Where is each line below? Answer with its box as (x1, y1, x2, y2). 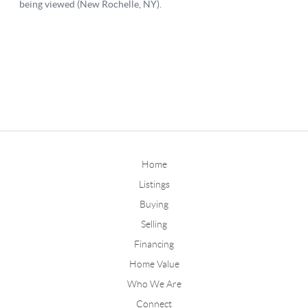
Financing (134, 238, 174, 250)
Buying (140, 198, 168, 210)
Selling (141, 218, 167, 230)
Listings (138, 178, 170, 190)
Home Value (129, 258, 179, 269)
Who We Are (126, 278, 181, 289)
